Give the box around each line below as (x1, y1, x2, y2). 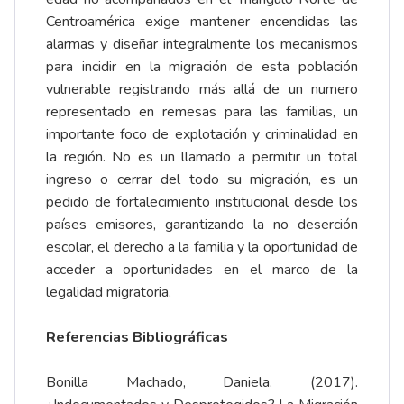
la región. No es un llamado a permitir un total (46, 146, 358, 167)
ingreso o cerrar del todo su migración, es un (46, 169, 358, 189)
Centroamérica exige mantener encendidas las (46, 11, 358, 32)
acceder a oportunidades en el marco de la (46, 259, 358, 280)
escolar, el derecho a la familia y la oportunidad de (46, 236, 358, 257)
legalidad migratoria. (46, 281, 171, 302)
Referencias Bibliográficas (46, 326, 228, 347)
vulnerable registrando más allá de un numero (46, 78, 358, 99)
